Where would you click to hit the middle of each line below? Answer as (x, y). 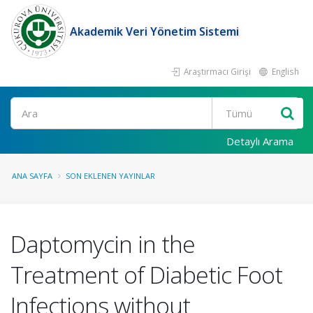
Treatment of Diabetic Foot (146, 275)
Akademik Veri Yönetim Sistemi (154, 31)
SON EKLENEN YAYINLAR (110, 176)
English (284, 71)
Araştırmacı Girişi (216, 71)
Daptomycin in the (103, 244)
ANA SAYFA (32, 176)
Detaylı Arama (260, 141)
